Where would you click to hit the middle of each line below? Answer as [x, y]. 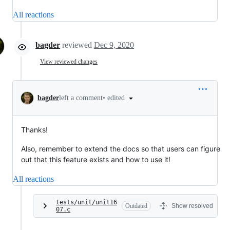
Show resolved [192, 206]
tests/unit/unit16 [87, 202]
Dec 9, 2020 [114, 45]
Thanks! [34, 130]
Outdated [136, 206]
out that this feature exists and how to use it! [96, 159]
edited [117, 98]
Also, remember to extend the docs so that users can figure [121, 149]
